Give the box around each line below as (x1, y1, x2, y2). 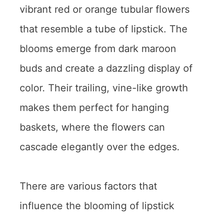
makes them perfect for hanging (20, 102, 169, 114)
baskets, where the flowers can (20, 121, 165, 134)
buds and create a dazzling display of (20, 62, 192, 75)
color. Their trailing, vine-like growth (20, 82, 188, 94)
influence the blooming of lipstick (20, 200, 174, 212)
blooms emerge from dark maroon (20, 43, 176, 55)
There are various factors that (20, 180, 157, 192)
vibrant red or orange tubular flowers (20, 3, 190, 16)
